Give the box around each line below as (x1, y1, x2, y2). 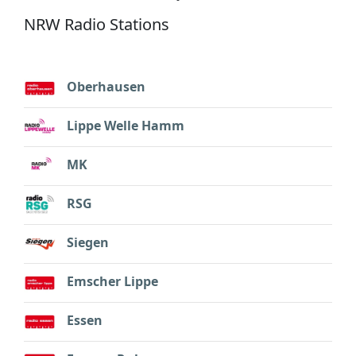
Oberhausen (67, 78, 145, 96)
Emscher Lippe (67, 273, 158, 291)
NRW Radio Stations (24, 13, 169, 35)
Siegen (67, 234, 109, 252)
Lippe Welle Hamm (67, 117, 184, 135)
